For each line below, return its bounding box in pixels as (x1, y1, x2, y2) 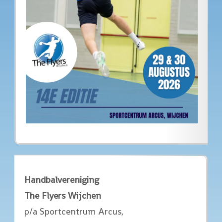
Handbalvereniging (24, 173, 99, 185)
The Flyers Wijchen (24, 189, 101, 201)
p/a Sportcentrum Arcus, (24, 205, 124, 217)
